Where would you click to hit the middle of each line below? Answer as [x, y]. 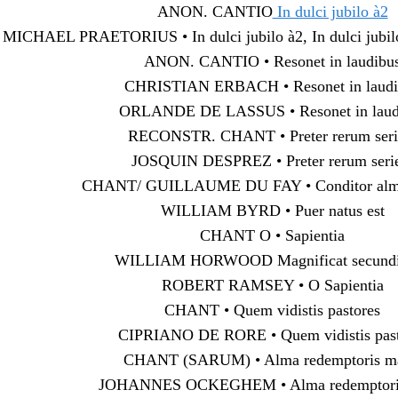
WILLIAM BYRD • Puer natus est [272, 210]
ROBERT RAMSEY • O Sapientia [272, 285]
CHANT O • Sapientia [272, 235]
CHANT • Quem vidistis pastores [272, 310]
